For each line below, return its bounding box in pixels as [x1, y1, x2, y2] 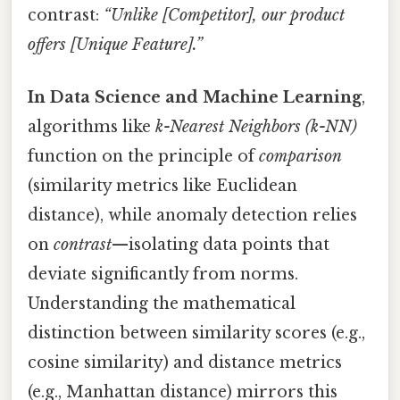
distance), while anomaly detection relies [28, 205, 357, 226]
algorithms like [28, 117, 155, 137]
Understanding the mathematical [28, 294, 296, 314]
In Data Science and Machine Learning [28, 87, 362, 108]
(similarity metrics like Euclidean [28, 176, 297, 196]
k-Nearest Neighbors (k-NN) [155, 117, 357, 137]
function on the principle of [28, 146, 259, 167]
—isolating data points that [112, 235, 329, 255]
